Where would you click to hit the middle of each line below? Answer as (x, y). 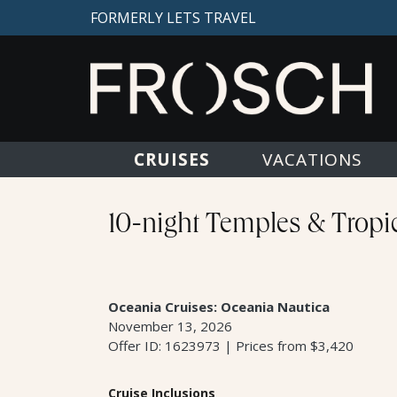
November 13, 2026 (170, 326)
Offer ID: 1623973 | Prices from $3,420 (231, 346)
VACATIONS (312, 160)
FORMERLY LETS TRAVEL (173, 18)
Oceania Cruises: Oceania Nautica (219, 307)
